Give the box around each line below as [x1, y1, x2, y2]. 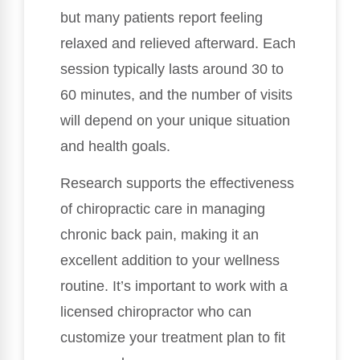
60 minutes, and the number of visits [60, 86, 292, 103]
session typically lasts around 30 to [60, 60, 284, 77]
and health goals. [60, 137, 170, 154]
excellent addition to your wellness [60, 252, 280, 269]
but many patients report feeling [60, 9, 263, 26]
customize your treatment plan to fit [60, 329, 285, 346]
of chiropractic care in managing [60, 201, 265, 218]
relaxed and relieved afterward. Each [60, 35, 296, 51]
